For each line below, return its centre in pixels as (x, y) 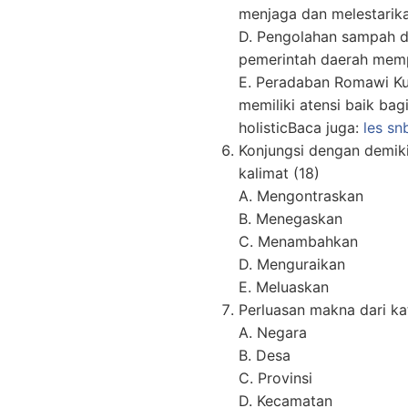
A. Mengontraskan (301, 196)
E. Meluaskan (284, 287)
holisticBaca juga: (301, 128)
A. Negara (273, 333)
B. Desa (265, 356)
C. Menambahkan (298, 242)
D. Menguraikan (292, 265)
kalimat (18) (279, 173)
